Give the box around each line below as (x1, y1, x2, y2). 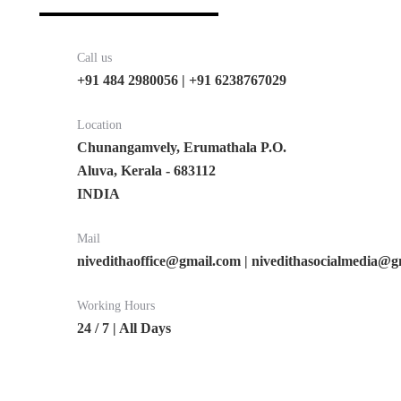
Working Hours (77, 298, 155, 312)
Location (77, 117, 122, 132)
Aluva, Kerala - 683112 (77, 162, 216, 178)
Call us (77, 50, 112, 64)
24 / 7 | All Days (77, 320, 171, 336)
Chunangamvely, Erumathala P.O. (77, 139, 286, 155)
